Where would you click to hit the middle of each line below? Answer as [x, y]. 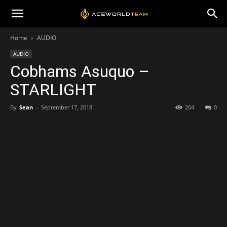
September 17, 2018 [67, 107]
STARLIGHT [53, 90]
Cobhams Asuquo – [80, 71]
